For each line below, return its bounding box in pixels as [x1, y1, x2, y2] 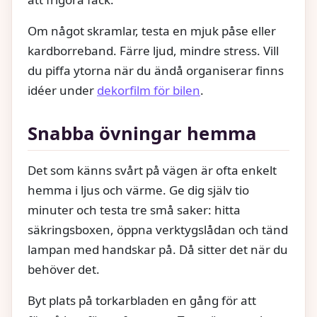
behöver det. [28, 261, 100, 278]
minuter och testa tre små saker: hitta [28, 202, 241, 219]
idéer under [28, 82, 97, 99]
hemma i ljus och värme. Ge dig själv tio [28, 182, 249, 199]
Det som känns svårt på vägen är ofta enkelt [28, 162, 277, 179]
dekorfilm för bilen [97, 82, 200, 99]
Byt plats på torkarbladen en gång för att [28, 292, 256, 309]
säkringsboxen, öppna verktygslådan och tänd [28, 221, 288, 238]
